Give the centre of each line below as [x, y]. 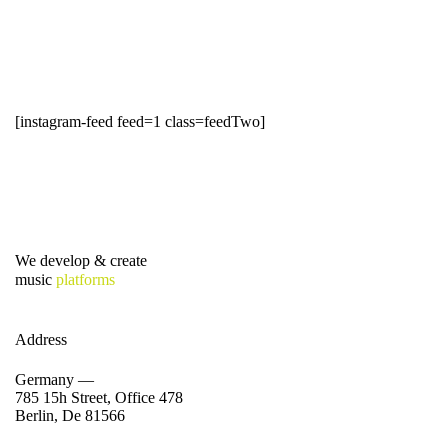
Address [41, 339]
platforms [83, 279]
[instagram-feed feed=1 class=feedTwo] [140, 122]
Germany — [54, 379]
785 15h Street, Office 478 [99, 397]
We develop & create [81, 260]
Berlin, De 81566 [70, 415]
